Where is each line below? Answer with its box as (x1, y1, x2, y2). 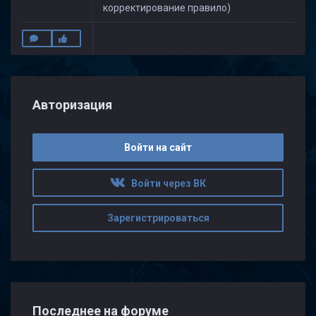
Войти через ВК (125, 178, 206, 190)
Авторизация (32, 97, 112, 112)
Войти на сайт (124, 141, 192, 153)
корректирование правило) (103, 2, 233, 13)
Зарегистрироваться (107, 212, 209, 224)
